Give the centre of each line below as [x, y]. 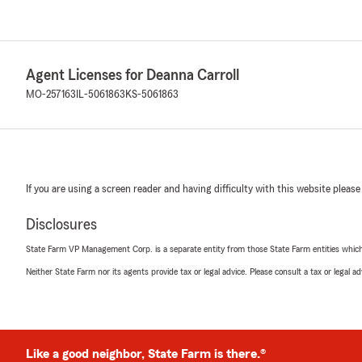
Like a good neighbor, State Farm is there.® [146, 354]
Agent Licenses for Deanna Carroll [133, 75]
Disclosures [61, 225]
